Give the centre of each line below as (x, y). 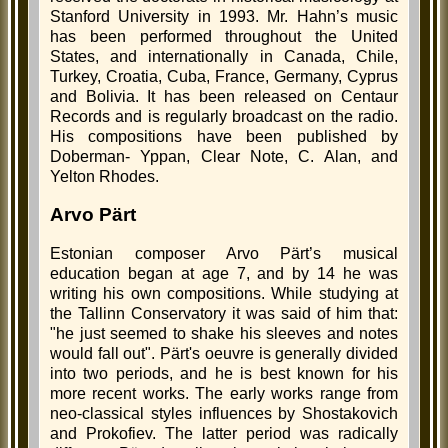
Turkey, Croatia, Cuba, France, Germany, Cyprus (224, 76)
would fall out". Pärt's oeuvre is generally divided (224, 353)
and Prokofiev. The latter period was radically (224, 433)
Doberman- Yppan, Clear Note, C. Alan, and (224, 156)
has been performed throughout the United (224, 36)
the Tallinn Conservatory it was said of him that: (224, 313)
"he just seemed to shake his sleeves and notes (224, 333)
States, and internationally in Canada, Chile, (224, 56)
